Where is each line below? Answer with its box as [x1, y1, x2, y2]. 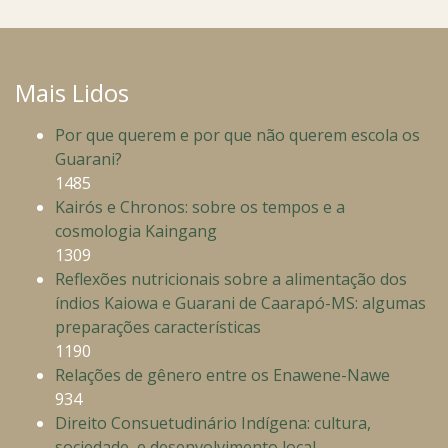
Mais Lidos [15, 76, 129, 110]
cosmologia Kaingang [55, 220, 217, 243]
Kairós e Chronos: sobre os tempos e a [55, 196, 345, 219]
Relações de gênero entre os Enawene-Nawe [55, 364, 390, 387]
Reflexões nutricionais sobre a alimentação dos [55, 268, 407, 291]
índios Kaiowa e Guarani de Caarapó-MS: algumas [55, 292, 426, 315]
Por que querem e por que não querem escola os [55, 124, 420, 147]
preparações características [55, 316, 261, 339]
